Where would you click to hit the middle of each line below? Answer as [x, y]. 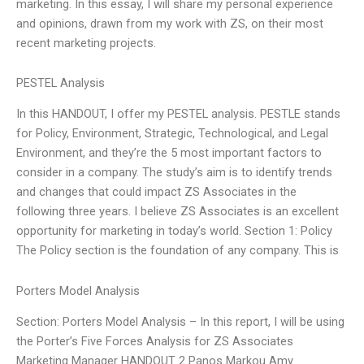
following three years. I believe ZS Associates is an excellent [178, 212]
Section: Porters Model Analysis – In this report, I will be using [180, 322]
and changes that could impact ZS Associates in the [156, 192]
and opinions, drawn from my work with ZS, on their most [170, 23]
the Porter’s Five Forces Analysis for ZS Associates [155, 342]
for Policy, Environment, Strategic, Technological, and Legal [172, 134]
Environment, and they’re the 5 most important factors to [169, 153]
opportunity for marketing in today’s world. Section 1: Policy [174, 231]
